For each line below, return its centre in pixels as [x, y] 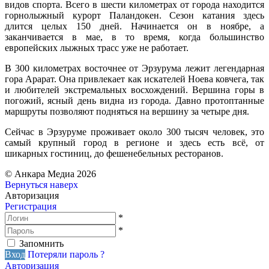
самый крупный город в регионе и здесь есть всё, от [134, 142]
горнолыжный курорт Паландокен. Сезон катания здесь [134, 15]
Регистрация [31, 206]
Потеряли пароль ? [66, 254]
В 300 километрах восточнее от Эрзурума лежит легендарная [134, 68]
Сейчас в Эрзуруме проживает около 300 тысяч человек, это [134, 131]
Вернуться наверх [41, 184]
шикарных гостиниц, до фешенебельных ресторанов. [114, 153]
